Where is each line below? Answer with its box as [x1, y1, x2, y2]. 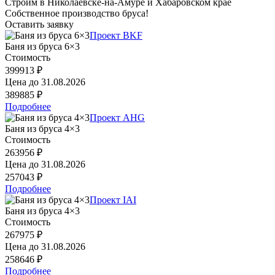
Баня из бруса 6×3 [5, 41, 80, 52]
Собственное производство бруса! [5, 7, 149, 18]
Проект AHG [90, 112, 145, 123]
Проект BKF [90, 29, 142, 41]
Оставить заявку [5, 18, 74, 29]
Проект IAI [90, 194, 136, 205]
